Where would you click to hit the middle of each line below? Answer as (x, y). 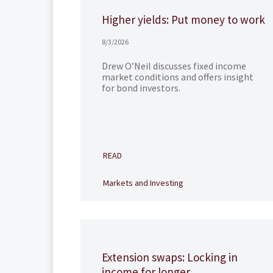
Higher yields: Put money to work (183, 19)
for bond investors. (141, 88)
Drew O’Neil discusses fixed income (174, 66)
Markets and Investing (143, 183)
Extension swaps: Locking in (170, 257)
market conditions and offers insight (178, 77)
